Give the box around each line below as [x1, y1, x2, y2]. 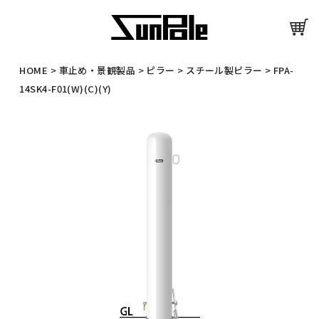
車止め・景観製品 [58, 63, 136, 78]
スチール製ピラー [186, 63, 263, 78]
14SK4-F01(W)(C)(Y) [19, 82, 112, 96]
